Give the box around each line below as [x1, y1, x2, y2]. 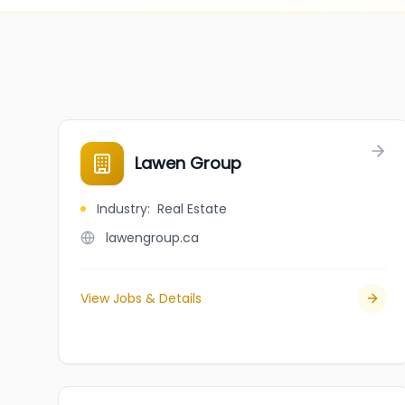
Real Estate [157, 200, 227, 218]
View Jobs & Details [80, 289, 202, 307]
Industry [97, 200, 147, 218]
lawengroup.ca [106, 229, 199, 247]
